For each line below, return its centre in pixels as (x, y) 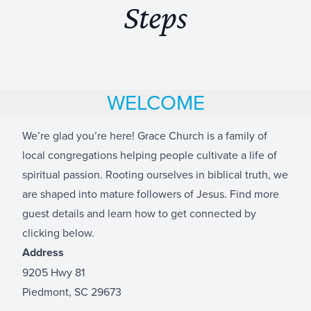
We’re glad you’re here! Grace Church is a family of (145, 135)
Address (43, 252)
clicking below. (58, 232)
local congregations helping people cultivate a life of (150, 154)
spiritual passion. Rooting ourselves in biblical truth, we (155, 174)
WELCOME (155, 102)
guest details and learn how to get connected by (139, 213)
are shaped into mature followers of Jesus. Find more (151, 193)
